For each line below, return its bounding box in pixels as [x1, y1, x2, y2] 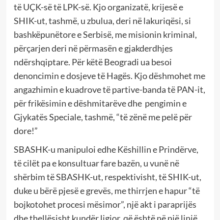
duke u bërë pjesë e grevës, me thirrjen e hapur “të [13, 185, 200, 196]
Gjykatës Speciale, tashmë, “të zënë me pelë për [13, 111, 192, 122]
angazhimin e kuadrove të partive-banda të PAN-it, [13, 83, 205, 95]
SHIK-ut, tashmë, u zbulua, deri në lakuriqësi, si [13, 15, 191, 26]
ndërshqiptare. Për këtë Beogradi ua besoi [13, 56, 172, 67]
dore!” [13, 125, 38, 136]
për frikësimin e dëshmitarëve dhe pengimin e [13, 97, 187, 109]
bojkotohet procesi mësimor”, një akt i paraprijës [13, 198, 196, 210]
